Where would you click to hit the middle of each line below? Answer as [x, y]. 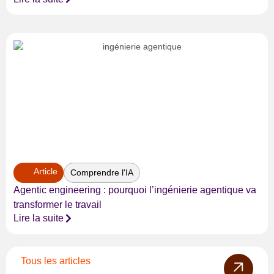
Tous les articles [56, 261]
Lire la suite [39, 218]
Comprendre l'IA [102, 173]
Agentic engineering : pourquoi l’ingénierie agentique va [135, 190]
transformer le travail [57, 205]
